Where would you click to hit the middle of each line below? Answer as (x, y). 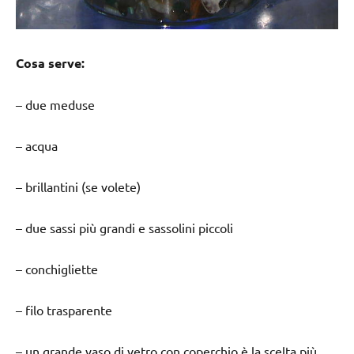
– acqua (37, 145)
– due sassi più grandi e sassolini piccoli (124, 227)
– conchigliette (57, 268)
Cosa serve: (50, 62)
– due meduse (55, 104)
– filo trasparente (64, 309)
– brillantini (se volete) (78, 186)
